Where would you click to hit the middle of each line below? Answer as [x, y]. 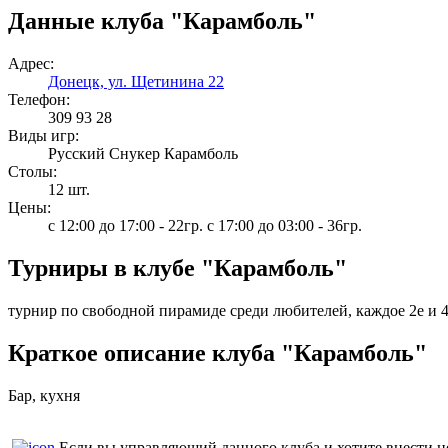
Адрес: [31, 63]
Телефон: [39, 99]
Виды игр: [43, 135]
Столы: [32, 171]
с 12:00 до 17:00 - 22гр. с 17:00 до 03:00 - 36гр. [205, 225]
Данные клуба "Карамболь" [162, 21]
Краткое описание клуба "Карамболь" [217, 352]
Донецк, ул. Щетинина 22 [136, 81]
